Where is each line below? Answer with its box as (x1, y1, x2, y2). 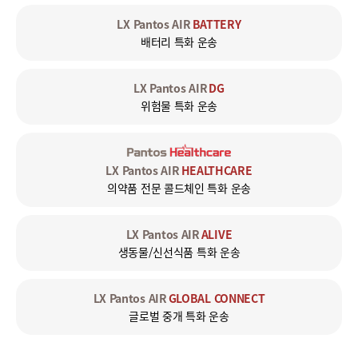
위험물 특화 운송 (140, 97, 218, 114)
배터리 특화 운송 (140, 34, 218, 50)
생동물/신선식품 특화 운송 (117, 244, 241, 261)
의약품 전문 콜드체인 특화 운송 (107, 180, 251, 197)
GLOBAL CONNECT (168, 290, 265, 307)
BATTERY (192, 16, 241, 33)
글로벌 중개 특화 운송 (129, 308, 229, 324)
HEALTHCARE (181, 162, 253, 179)
